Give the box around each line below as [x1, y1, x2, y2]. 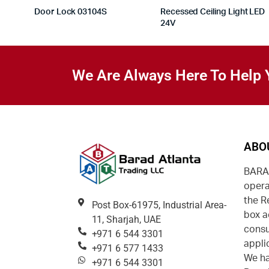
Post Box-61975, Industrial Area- [91, 199, 226, 211]
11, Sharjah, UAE [91, 213, 162, 225]
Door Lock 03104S [34, 7, 107, 16]
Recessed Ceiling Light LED [160, 7, 265, 16]
